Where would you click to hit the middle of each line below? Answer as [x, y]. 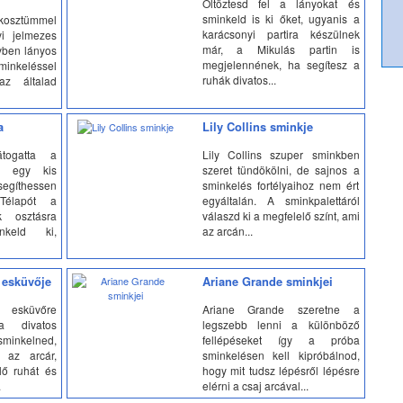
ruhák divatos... [239, 79]
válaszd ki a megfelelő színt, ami [281, 215]
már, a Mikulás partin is [281, 49]
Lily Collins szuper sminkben [281, 154]
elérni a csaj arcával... [255, 385]
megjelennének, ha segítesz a [281, 64]
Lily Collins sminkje [257, 127]
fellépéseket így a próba [281, 339]
